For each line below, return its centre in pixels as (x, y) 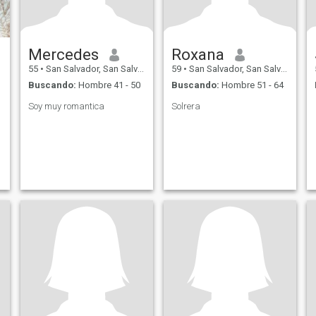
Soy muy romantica (66, 106)
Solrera (186, 106)
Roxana (197, 55)
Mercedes (63, 55)
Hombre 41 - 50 (108, 85)
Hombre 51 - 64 (251, 85)
